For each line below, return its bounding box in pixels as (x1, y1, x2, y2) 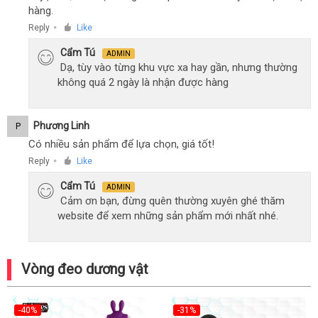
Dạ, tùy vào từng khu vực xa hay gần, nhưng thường (60, 60, 297, 74)
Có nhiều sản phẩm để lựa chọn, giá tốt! (28, 137, 214, 150)
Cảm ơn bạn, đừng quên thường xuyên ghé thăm (60, 194, 285, 207)
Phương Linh (33, 119, 89, 131)
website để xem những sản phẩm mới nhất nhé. (57, 209, 278, 222)
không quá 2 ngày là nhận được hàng (57, 75, 229, 89)
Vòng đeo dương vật (21, 260, 148, 278)
